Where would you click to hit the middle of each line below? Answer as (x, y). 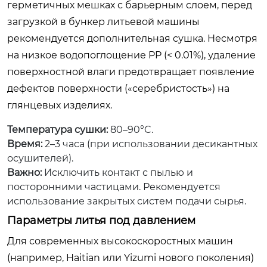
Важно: (24, 172)
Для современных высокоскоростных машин (120, 241)
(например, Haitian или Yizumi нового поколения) (131, 257)
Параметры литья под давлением (101, 220)
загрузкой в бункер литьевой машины (103, 21)
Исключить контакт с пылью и (117, 172)
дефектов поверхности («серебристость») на (118, 88)
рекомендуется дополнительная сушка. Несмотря (132, 38)
